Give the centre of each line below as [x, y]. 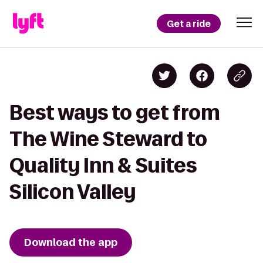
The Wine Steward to [108, 139]
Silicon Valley [73, 192]
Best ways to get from [115, 112]
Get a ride [189, 23]
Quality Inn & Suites [103, 165]
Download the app [71, 242]
